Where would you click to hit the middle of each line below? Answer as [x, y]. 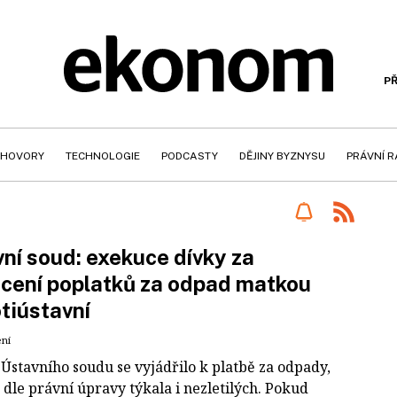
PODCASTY [190, 156]
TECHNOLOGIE [103, 156]
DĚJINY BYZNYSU [282, 156]
